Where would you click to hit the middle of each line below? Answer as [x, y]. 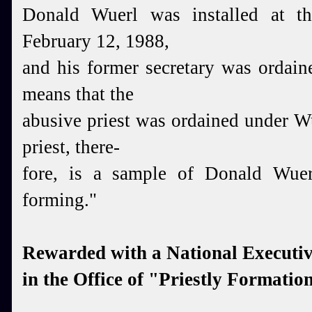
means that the [78, 94]
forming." [60, 200]
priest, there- [71, 147]
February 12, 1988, [96, 41]
